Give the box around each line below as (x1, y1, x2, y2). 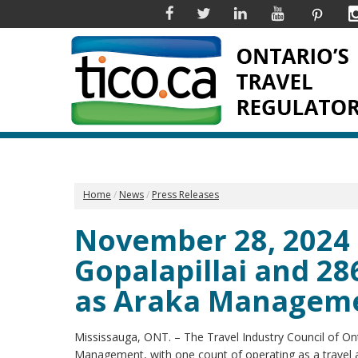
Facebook (173, 5, 225, 20)
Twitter (209, 5, 247, 20)
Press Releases (152, 188, 219, 201)
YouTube (284, 5, 331, 20)
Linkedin (246, 5, 289, 20)
